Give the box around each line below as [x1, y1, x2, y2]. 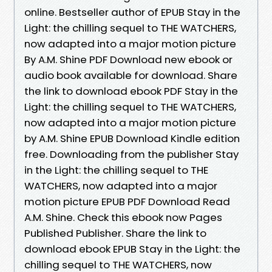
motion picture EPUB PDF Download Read [24, 194, 230, 209]
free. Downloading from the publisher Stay [24, 146, 239, 161]
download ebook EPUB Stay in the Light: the [24, 241, 240, 256]
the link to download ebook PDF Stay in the [24, 83, 238, 98]
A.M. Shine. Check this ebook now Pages [24, 209, 222, 225]
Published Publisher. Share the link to [24, 225, 206, 240]
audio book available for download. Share [24, 67, 237, 83]
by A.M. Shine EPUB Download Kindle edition [24, 131, 240, 146]
